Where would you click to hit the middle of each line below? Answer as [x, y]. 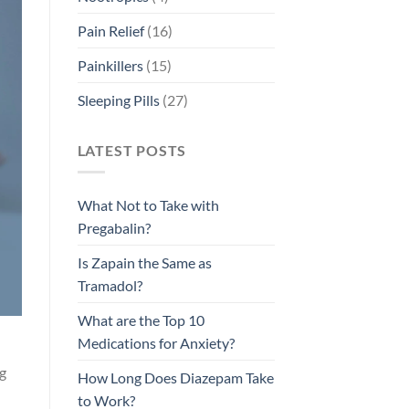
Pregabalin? [114, 228]
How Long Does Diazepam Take [175, 378]
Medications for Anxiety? [156, 343]
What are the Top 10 [141, 320]
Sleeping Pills [118, 100]
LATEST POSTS [132, 150]
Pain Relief [110, 30]
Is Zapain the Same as [144, 263]
